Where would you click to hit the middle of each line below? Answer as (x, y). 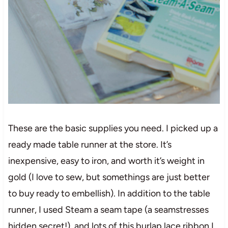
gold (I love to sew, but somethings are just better (109, 177)
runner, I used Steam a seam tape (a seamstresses (108, 209)
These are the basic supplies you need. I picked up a (113, 128)
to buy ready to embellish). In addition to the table (109, 193)
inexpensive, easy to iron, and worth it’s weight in (106, 161)
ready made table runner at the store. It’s (90, 144)
